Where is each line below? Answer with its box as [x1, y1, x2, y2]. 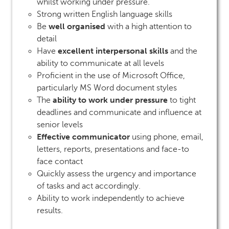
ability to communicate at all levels [37, 58, 166, 68]
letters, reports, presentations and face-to [37, 144, 189, 154]
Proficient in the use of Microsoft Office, [37, 71, 185, 80]
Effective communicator [37, 131, 130, 142]
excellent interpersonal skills [58, 45, 168, 56]
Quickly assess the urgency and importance [37, 169, 196, 178]
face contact [37, 156, 85, 166]
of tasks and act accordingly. [37, 181, 141, 191]
